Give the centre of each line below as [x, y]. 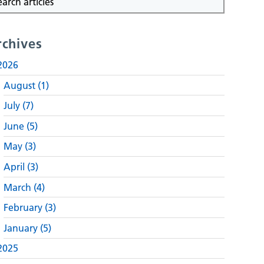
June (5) [20, 126]
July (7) [18, 106]
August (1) [26, 85]
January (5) [27, 228]
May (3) [19, 146]
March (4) [24, 187]
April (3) [21, 166]
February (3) [29, 208]
